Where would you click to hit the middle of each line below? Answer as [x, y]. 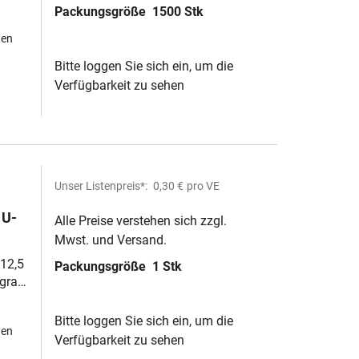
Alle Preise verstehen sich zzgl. [141, 221]
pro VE [203, 186]
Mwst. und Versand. [111, 240]
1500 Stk [178, 12]
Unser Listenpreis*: [102, 186]
